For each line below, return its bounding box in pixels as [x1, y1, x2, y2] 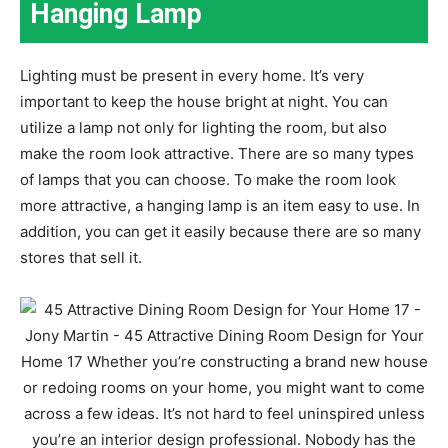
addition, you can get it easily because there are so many [20, 221, 421, 241]
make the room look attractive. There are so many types [20, 143, 414, 163]
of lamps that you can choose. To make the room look [20, 169, 396, 189]
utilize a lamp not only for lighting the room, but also [20, 117, 387, 137]
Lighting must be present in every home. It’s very [20, 65, 364, 85]
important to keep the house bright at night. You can [20, 91, 388, 111]
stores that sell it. [20, 247, 142, 267]
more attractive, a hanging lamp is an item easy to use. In [20, 195, 420, 215]
